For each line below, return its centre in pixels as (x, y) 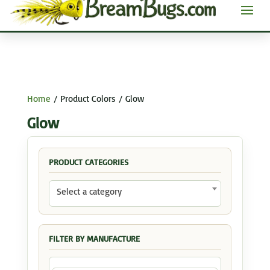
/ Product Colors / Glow (97, 98)
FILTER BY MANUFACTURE (94, 238)
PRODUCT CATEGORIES (88, 162)
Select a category (89, 191)
